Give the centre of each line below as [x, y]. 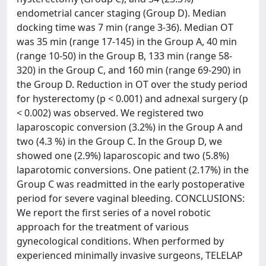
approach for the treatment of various [103, 227]
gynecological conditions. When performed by [120, 241]
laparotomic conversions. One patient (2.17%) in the [133, 170]
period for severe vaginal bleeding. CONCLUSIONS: [131, 198]
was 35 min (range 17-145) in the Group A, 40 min [127, 42]
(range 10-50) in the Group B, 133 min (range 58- [124, 56]
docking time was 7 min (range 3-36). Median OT [125, 27]
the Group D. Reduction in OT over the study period [132, 84]
